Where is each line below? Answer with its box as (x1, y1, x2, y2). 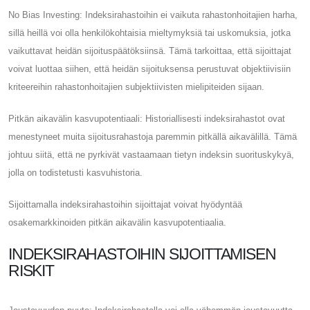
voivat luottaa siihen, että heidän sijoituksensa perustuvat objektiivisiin (8, 63, 291, 74)
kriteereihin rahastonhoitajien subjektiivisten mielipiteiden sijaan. (8, 81, 264, 92)
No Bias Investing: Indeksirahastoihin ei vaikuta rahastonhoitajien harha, (8, 9, 298, 20)
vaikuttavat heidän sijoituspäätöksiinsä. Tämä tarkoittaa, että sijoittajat (8, 45, 291, 56)
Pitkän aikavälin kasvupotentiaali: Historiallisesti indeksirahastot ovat (8, 113, 285, 124)
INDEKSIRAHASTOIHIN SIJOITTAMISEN (8, 244, 276, 263)
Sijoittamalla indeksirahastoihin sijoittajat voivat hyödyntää (8, 199, 242, 210)
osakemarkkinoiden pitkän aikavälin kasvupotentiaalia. (8, 217, 226, 228)
